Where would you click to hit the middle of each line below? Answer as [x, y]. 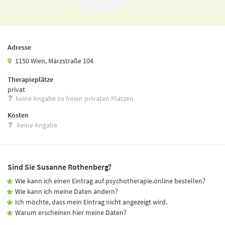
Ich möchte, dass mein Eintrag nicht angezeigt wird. [91, 202]
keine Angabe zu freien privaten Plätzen [75, 98]
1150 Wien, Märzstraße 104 [54, 61]
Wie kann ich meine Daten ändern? [67, 191]
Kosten [18, 115]
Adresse [19, 47]
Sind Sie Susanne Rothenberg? [60, 166]
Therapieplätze [30, 79]
